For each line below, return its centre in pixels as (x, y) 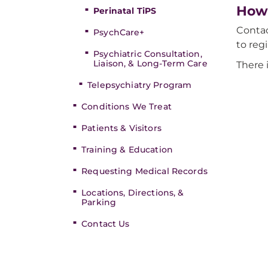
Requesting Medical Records (144, 171)
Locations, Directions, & (133, 193)
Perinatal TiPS (125, 11)
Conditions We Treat (127, 106)
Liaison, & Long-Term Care (150, 63)
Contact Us (106, 224)
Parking (99, 202)
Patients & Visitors (121, 128)
